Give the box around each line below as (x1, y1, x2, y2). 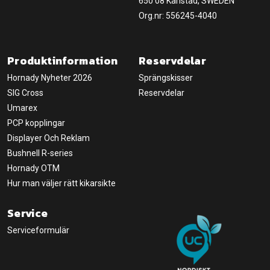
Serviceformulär (7, 225, 69, 235)
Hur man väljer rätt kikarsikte (7, 178, 116, 188)
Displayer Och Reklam (7, 133, 90, 143)
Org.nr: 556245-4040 (139, 11, 217, 20)
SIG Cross (7, 88, 43, 98)
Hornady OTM (7, 163, 60, 173)
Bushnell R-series (7, 148, 73, 158)
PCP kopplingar (7, 118, 65, 128)
